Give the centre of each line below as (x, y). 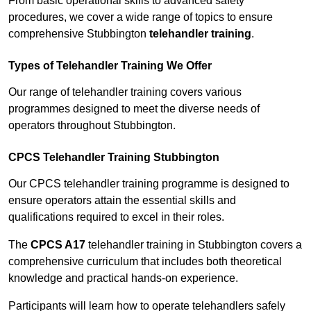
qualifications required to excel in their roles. (116, 217)
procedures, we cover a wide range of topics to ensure (141, 17)
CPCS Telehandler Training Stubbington (114, 158)
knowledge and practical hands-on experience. (123, 278)
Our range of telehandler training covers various (125, 92)
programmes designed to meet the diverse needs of (134, 109)
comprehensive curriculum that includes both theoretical (145, 262)
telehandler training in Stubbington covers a (194, 245)
